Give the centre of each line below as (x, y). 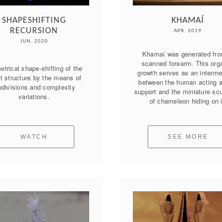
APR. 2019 (188, 31)
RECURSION (34, 31)
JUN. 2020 (34, 41)
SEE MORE (188, 137)
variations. (34, 97)
